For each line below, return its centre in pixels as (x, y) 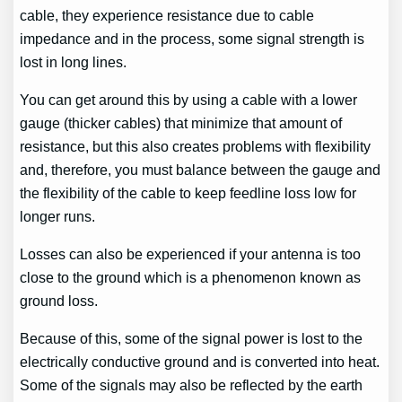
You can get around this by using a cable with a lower (189, 99)
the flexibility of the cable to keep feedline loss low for (188, 192)
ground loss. (59, 301)
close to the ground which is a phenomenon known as (191, 278)
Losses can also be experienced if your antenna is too (191, 254)
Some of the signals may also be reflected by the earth (192, 385)
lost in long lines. (74, 61)
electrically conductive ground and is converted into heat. (200, 362)
